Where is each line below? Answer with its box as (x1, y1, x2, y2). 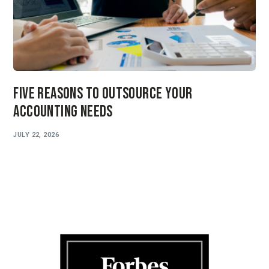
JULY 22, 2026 (13, 130, 59, 139)
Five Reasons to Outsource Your (13, 85, 193, 104)
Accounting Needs (13, 103, 113, 122)
